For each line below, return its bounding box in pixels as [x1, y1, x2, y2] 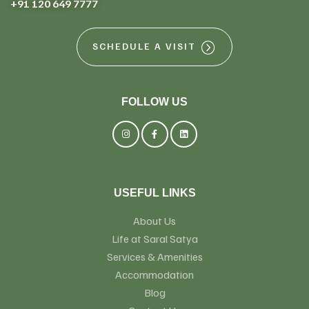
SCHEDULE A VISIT [92, 40, 196, 52]
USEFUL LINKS [113, 186, 196, 199]
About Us [133, 213, 176, 228]
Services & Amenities [106, 249, 203, 263]
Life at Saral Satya [111, 231, 198, 246]
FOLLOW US [121, 95, 188, 108]
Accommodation [115, 267, 194, 281]
